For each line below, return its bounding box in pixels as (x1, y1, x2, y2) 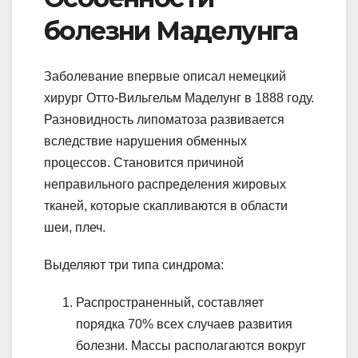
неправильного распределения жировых (44, 177, 286, 191)
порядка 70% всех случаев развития (76, 316, 292, 331)
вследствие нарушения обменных (44, 133, 247, 148)
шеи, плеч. (44, 220, 105, 234)
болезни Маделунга (44, 15, 298, 47)
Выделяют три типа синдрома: (44, 257, 224, 272)
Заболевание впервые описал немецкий (44, 69, 286, 83)
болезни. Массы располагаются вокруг (76, 338, 306, 352)
